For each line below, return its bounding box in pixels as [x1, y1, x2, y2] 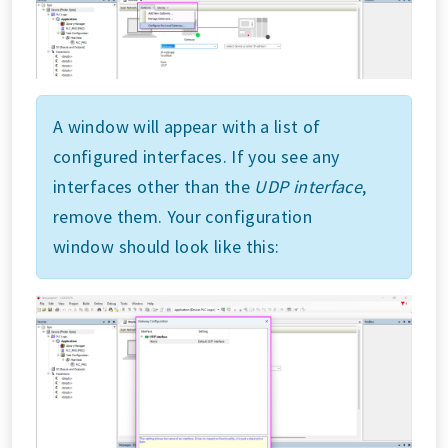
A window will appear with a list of [53, 115, 321, 138]
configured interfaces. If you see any [53, 145, 340, 168]
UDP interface [254, 175, 363, 198]
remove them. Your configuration [53, 205, 313, 228]
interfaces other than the [53, 175, 255, 198]
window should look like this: [53, 235, 280, 258]
